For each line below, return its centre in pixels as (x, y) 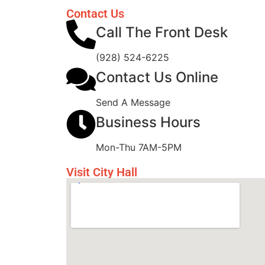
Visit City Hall (102, 172)
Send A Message (133, 103)
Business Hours (148, 122)
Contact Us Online (157, 77)
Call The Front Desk (162, 33)
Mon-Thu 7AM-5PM (139, 148)
